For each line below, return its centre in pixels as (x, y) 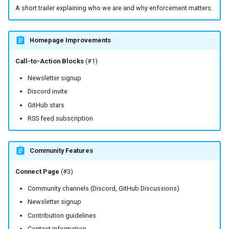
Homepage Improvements (70, 40)
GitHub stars (46, 105)
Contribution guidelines (62, 215)
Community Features (61, 151)
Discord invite (47, 91)
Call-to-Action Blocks (49, 61)
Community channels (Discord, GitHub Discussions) (103, 188)
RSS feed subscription (60, 119)
